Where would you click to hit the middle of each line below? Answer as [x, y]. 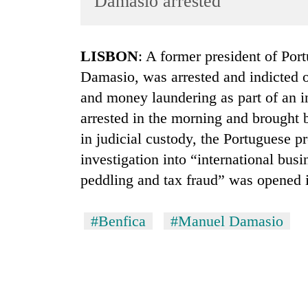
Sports [27, 56]
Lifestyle [33, 110]
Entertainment [44, 83]
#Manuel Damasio [227, 221]
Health [28, 217]
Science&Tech [45, 136]
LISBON [114, 56]
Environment [42, 190]
